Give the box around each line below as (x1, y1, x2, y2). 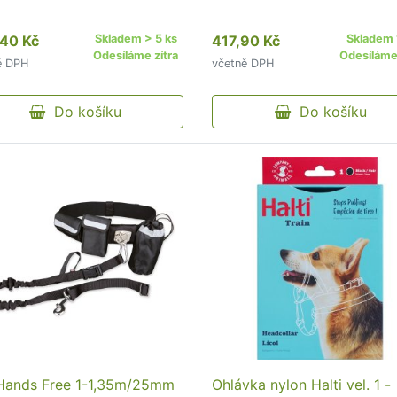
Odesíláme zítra (93, 49, 179, 62)
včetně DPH (212, 57, 275, 70)
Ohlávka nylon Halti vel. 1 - (212, 376, 392, 393)
